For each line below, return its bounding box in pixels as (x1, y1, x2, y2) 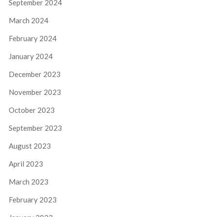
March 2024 (8, 16, 48, 25)
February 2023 (8, 195, 57, 204)
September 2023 (8, 124, 62, 133)
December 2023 (8, 70, 61, 79)
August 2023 (8, 141, 51, 151)
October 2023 (8, 106, 55, 115)
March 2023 (8, 177, 48, 186)
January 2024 (8, 52, 53, 61)
